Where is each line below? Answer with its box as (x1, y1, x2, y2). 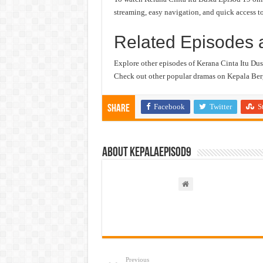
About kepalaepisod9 (102, 146, 191, 160)
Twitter (209, 102, 232, 111)
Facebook (153, 102, 185, 111)
